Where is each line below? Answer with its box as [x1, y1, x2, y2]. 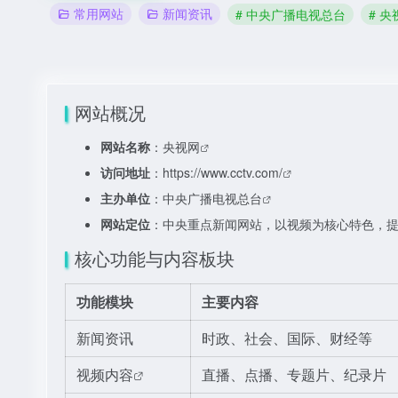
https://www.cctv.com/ [163, 163, 283, 181]
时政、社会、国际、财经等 [202, 328, 372, 348]
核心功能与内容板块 [75, 245, 235, 271]
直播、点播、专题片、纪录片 [202, 364, 386, 385]
